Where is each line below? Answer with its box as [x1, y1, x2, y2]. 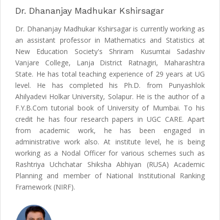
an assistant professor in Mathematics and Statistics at [15, 35, 205, 45]
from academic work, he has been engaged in [15, 126, 205, 136]
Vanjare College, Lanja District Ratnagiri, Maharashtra [15, 58, 205, 68]
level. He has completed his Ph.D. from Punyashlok [15, 81, 205, 90]
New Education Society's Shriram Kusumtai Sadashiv [15, 47, 205, 56]
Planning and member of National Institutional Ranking [15, 171, 205, 181]
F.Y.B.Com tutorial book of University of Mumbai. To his [15, 103, 205, 113]
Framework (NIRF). [15, 182, 75, 192]
